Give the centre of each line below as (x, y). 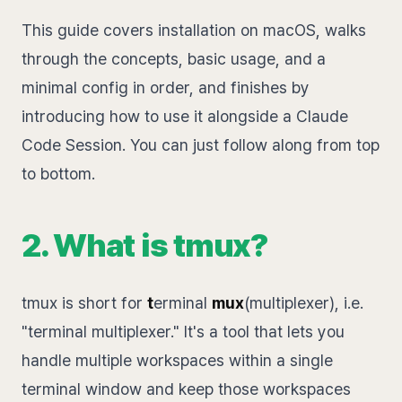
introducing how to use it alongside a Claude (185, 116)
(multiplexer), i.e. (304, 303)
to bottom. (58, 174)
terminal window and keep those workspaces (186, 389)
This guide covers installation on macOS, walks (194, 30)
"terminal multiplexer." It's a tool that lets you (183, 332)
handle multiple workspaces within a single (177, 360)
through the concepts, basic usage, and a (174, 59)
